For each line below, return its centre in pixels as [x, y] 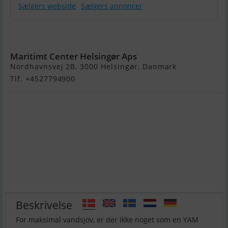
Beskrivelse [44, 205]
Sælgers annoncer [112, 6]
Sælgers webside [47, 6]
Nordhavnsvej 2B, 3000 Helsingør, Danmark [94, 67]
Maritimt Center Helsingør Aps [74, 56]
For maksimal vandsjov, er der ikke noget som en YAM [107, 220]
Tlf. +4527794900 [43, 79]
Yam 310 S [60, 36]
